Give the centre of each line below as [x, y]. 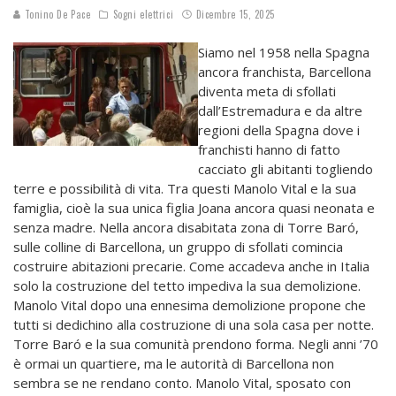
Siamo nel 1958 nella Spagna [284, 53]
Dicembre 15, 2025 [235, 15]
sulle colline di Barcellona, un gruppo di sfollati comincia [178, 247]
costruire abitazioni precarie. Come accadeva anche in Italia [191, 267]
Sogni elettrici [143, 15]
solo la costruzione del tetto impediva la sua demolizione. [187, 286]
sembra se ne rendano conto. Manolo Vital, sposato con [182, 383]
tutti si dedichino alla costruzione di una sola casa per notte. [194, 325]
